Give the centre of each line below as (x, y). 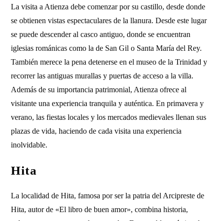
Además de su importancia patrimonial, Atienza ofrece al (99, 90)
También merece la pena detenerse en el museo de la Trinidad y (109, 62)
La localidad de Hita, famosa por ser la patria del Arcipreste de (108, 196)
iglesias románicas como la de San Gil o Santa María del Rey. (107, 48)
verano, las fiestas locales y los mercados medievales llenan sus (109, 117)
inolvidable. (29, 145)
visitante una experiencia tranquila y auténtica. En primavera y (108, 103)
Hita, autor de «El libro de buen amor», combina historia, (100, 209)
